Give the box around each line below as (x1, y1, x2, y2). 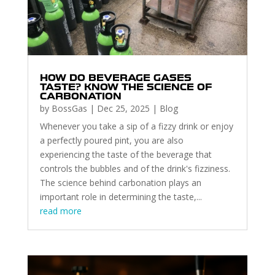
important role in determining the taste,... (39, 190, 202, 203)
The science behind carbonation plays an (39, 176, 201, 188)
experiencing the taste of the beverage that (39, 148, 212, 160)
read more (39, 204, 82, 217)
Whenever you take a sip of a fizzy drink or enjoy (39, 120, 233, 132)
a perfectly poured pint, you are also (39, 134, 184, 146)
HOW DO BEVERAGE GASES (39, 72, 192, 83)
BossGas (51, 102, 87, 114)
